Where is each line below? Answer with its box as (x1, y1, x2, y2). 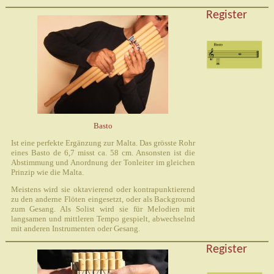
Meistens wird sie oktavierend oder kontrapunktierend (10, 184, 196, 194)
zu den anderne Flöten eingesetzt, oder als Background (10, 194, 196, 204)
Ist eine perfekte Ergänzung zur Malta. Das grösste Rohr (10, 138, 196, 147)
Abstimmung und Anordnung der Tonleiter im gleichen (10, 157, 196, 167)
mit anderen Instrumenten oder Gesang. (10, 223, 140, 233)
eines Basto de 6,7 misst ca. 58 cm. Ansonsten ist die (10, 147, 196, 157)
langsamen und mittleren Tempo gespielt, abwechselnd (10, 213, 196, 223)
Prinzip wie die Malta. (10, 167, 84, 177)
